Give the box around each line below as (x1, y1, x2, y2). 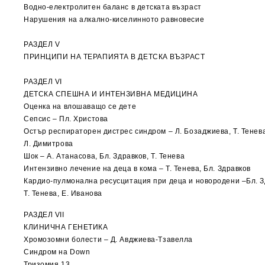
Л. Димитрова (24, 140, 73, 148)
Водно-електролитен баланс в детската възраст (24, 3, 202, 11)
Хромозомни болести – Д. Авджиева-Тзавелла (24, 235, 193, 244)
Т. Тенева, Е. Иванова (24, 189, 102, 198)
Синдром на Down (24, 248, 91, 256)
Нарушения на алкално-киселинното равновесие (24, 15, 205, 24)
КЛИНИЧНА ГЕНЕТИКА (24, 223, 108, 231)
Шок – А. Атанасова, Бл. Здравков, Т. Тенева (24, 152, 185, 160)
